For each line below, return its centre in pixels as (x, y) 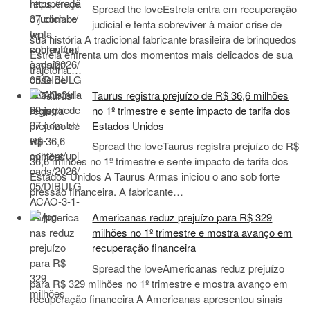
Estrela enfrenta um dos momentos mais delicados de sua (162, 54)
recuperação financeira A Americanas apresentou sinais (157, 298)
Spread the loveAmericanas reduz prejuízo (189, 268)
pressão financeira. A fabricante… (107, 192)
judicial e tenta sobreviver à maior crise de (187, 24)
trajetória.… (56, 69)
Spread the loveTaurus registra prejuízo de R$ (196, 146)
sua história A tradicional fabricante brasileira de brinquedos (164, 39)
